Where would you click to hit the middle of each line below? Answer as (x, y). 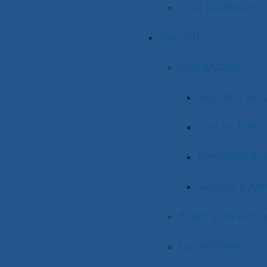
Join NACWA (209, 67)
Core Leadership (220, 8)
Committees (210, 246)
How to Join (226, 127)
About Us (182, 38)
